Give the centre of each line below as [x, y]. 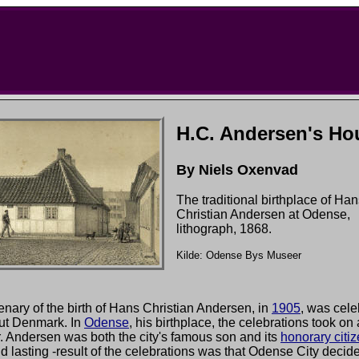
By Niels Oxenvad [237, 170]
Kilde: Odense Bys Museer [239, 255]
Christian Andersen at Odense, [263, 214]
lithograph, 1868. [224, 229]
